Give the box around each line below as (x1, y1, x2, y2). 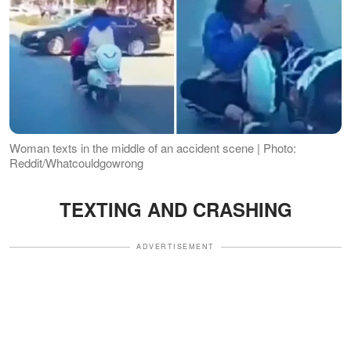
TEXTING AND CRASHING (59, 196, 292, 223)
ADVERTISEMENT (136, 241, 215, 252)
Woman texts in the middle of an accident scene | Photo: (9, 139, 296, 157)
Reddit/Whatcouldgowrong (9, 154, 143, 172)
